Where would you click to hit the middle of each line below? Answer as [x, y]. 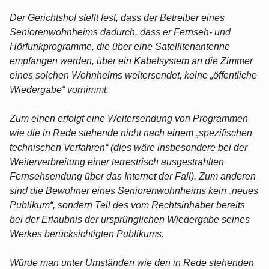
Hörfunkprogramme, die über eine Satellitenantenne [120, 46]
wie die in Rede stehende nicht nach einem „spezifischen [131, 133]
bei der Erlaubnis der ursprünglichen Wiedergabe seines [130, 219]
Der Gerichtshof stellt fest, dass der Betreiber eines [117, 17]
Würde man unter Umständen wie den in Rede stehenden [132, 262]
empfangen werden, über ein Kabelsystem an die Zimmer [131, 61]
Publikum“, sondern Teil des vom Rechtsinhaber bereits [127, 205]
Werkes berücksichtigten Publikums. [87, 234]
